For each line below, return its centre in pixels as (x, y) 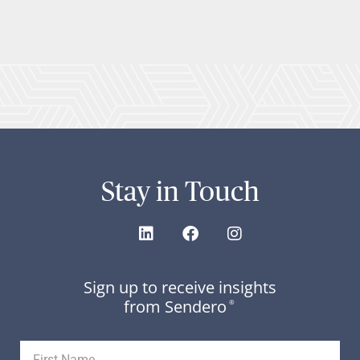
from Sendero (175, 307)
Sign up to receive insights (180, 288)
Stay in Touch (180, 192)
